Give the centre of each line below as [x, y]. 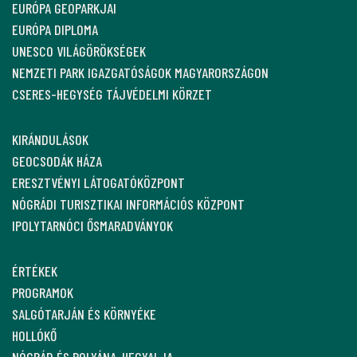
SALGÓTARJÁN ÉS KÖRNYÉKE [84, 314]
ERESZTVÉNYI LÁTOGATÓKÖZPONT [98, 182]
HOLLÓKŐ [34, 335]
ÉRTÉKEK [35, 271]
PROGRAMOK [43, 292]
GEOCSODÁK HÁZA [57, 161]
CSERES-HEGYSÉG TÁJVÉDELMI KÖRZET [112, 94]
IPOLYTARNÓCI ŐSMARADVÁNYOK [92, 225]
